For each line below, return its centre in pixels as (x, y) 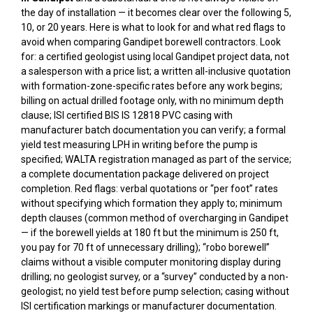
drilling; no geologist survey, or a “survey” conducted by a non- (155, 276)
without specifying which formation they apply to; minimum (152, 203)
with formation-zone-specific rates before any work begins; (152, 86)
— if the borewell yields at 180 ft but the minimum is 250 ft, (150, 232)
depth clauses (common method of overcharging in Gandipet (155, 218)
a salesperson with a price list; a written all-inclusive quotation (156, 71)
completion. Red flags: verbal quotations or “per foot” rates (150, 188)
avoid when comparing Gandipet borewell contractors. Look (151, 42)
